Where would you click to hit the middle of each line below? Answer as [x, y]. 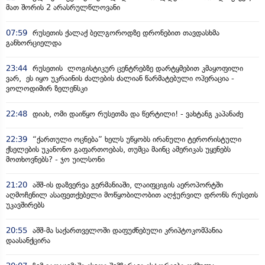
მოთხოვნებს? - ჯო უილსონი [55, 159]
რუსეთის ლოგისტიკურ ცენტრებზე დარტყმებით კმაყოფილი [137, 68]
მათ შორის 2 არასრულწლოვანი [63, 7]
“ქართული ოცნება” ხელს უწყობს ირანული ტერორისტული [136, 139]
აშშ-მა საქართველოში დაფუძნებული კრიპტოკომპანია [126, 230]
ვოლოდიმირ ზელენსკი [47, 88]
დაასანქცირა [28, 240]
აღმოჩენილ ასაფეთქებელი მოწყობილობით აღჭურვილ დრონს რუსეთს [132, 195]
